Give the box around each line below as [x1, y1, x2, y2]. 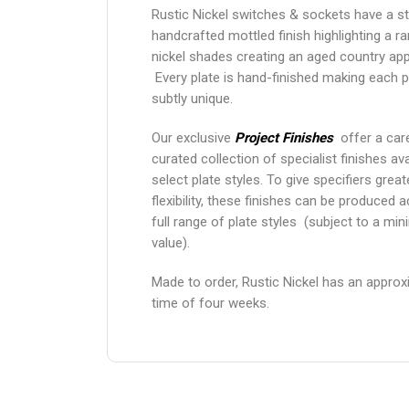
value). [152, 234, 190, 251]
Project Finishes [235, 129, 333, 146]
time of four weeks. [152, 294, 269, 311]
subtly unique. [152, 89, 233, 107]
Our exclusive [152, 129, 235, 146]
